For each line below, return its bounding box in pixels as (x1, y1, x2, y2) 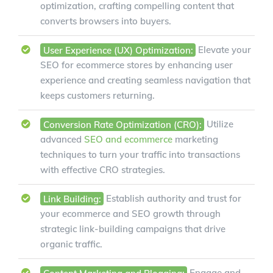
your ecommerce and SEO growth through (40, 208, 221, 220)
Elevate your (196, 44, 251, 56)
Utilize (204, 118, 233, 130)
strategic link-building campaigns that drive (40, 223, 225, 235)
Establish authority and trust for (104, 193, 241, 205)
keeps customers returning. (40, 90, 155, 102)
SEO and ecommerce (84, 133, 172, 146)
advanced (40, 133, 84, 146)
